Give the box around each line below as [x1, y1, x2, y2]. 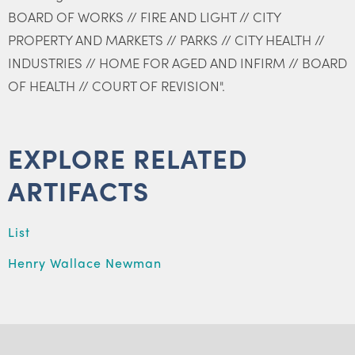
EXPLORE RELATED [8, 139, 248, 177]
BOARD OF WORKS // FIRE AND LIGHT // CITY [8, 7, 281, 26]
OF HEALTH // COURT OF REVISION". [8, 76, 225, 95]
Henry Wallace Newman [8, 254, 162, 272]
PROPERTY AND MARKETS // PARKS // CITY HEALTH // [8, 30, 325, 49]
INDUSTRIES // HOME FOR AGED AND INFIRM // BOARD [8, 53, 347, 72]
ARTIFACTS [8, 171, 149, 209]
